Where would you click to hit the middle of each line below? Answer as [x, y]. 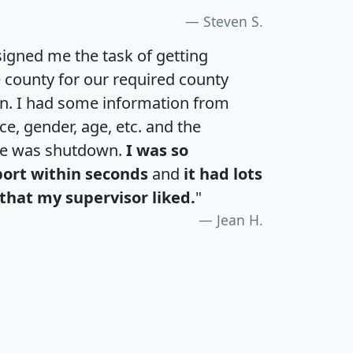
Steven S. [233, 22]
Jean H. [240, 220]
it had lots [223, 174]
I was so [157, 150]
